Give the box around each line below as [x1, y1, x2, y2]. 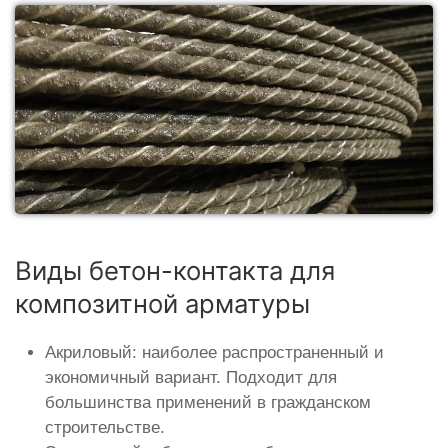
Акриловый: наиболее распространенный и [45, 342, 384, 362]
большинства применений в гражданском [45, 392, 371, 412]
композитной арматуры [15, 287, 310, 319]
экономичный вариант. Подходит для [45, 367, 337, 387]
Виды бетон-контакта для [15, 254, 335, 286]
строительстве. [45, 417, 165, 437]
